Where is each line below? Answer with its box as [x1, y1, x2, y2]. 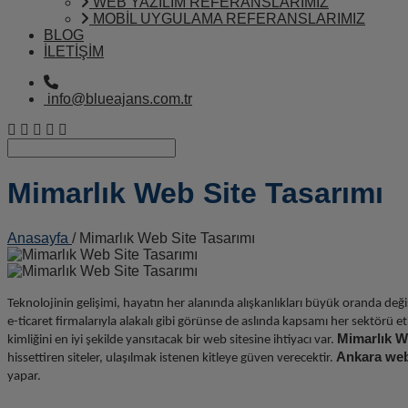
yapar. [7, 369, 41, 383]
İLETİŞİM [44, 44, 104, 59]
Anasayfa [7, 229, 72, 246]
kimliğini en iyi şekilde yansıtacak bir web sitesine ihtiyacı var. [7, 332, 337, 347]
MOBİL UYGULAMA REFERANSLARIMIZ [89, 11, 365, 26]
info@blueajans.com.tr [47, 91, 192, 107]
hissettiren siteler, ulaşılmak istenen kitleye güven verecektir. [7, 351, 336, 365]
